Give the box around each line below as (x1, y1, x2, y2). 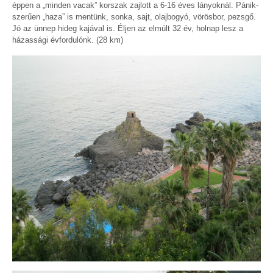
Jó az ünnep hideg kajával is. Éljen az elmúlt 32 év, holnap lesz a (12, 24, 243, 34)
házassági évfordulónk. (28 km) (12, 35, 123, 45)
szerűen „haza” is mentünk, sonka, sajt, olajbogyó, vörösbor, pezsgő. (12, 12, 256, 22)
